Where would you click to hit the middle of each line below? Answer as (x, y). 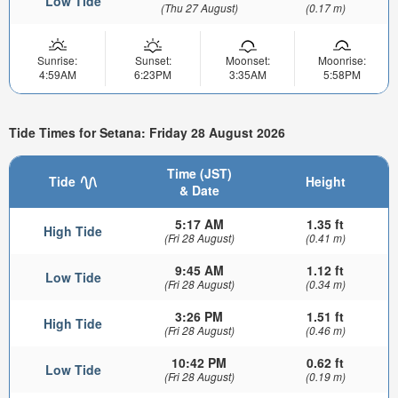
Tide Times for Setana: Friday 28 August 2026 (147, 132)
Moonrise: (342, 60)
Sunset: (153, 60)
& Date (199, 191)
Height (325, 182)
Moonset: (247, 60)
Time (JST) (199, 174)
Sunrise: (57, 60)
